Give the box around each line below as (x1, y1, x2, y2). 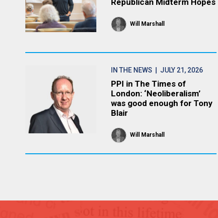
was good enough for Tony (111, 98, 213, 108)
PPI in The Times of (111, 79, 186, 89)
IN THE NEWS (111, 66, 153, 74)
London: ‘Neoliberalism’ (111, 89, 201, 98)
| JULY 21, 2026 (152, 66, 203, 74)
